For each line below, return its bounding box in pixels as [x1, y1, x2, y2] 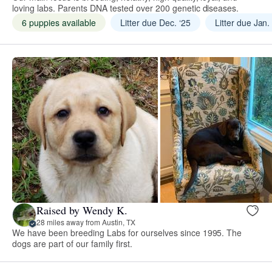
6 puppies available [22, 16, 96, 29]
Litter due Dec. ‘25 [120, 16, 191, 29]
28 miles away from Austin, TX [36, 216, 135, 227]
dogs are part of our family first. [12, 237, 132, 250]
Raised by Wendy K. [36, 202, 127, 217]
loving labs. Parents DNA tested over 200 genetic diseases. [12, 2, 239, 15]
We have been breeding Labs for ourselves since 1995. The [12, 226, 242, 239]
